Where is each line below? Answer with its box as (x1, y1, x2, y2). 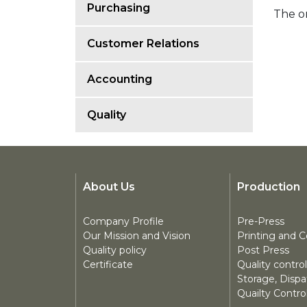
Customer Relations (87, 37, 200, 50)
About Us (83, 180, 136, 193)
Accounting (87, 73, 153, 86)
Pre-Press (236, 215, 284, 228)
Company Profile (83, 215, 164, 228)
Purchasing (87, 1, 151, 14)
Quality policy (83, 244, 147, 256)
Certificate (83, 258, 134, 271)
